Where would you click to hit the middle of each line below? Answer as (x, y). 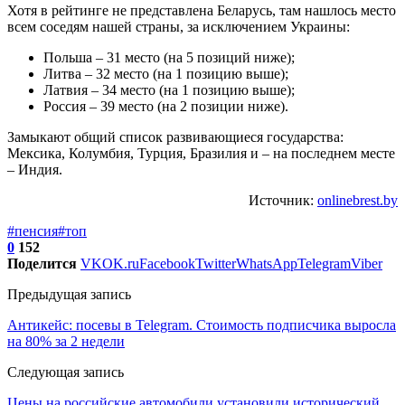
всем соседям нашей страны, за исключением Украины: (179, 26)
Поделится (42, 263)
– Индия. (35, 169)
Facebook (167, 263)
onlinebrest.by (358, 200)
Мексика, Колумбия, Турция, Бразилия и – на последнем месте (201, 153)
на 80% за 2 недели (66, 341)
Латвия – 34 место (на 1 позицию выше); (169, 89)
